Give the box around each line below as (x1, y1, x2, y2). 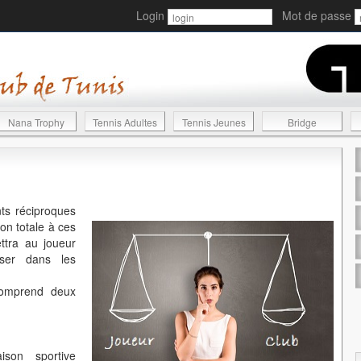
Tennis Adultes (93, 115, 157, 130)
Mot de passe (272, 7, 355, 24)
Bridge (288, 115, 317, 130)
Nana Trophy (8, 115, 64, 130)
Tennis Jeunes (181, 115, 246, 130)
